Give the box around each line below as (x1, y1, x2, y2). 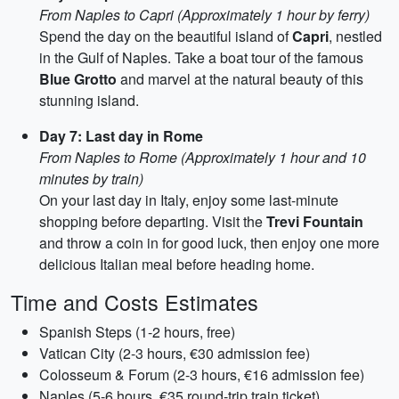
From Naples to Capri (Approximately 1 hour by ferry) (39, 4, 370, 25)
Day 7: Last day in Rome (39, 126, 203, 146)
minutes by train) (39, 168, 143, 189)
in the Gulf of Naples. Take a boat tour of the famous (39, 47, 363, 68)
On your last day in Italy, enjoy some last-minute (39, 190, 338, 210)
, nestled (329, 26, 382, 46)
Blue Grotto (39, 69, 117, 89)
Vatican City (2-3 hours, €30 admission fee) (39, 343, 310, 363)
